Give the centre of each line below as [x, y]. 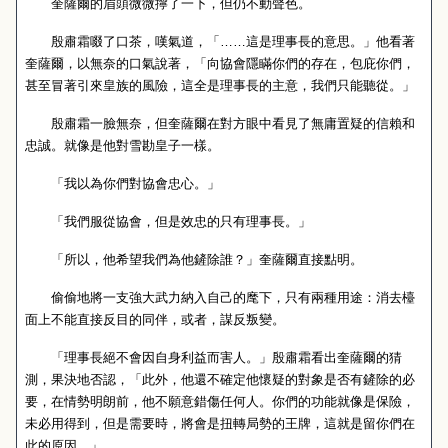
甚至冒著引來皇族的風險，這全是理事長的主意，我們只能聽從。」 [220, 85]
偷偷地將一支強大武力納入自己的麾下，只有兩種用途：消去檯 [220, 297]
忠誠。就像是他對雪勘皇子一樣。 [122, 145]
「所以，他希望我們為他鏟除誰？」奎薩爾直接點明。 [194, 259]
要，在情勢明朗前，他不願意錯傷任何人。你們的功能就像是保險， [220, 401]
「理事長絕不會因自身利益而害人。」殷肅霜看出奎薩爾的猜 [213, 357]
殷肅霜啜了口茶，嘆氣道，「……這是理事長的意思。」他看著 [220, 41]
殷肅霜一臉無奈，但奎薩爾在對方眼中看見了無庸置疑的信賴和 [220, 123]
